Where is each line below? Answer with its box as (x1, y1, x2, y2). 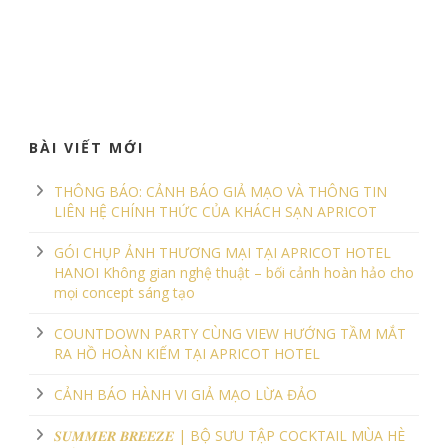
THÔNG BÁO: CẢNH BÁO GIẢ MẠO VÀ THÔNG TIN (54, 181, 387, 201)
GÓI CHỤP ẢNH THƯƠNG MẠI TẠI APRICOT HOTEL (54, 242, 391, 262)
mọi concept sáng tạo (54, 282, 195, 302)
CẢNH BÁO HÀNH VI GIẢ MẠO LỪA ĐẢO (54, 384, 317, 404)
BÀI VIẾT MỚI (29, 137, 144, 157)
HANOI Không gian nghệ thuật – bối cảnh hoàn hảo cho (54, 262, 414, 282)
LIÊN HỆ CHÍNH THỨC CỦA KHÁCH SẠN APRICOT (54, 201, 377, 221)
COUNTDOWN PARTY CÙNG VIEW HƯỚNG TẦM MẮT (54, 323, 406, 343)
